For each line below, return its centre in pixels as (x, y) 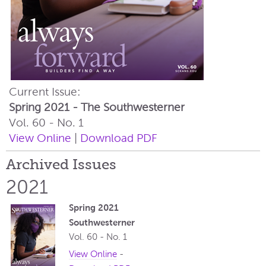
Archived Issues (61, 164)
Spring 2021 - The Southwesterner (97, 107)
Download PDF (119, 138)
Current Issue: (45, 91)
